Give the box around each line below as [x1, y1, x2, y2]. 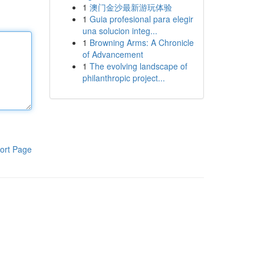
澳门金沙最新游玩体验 [89, 1, 172, 13]
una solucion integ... [82, 25, 157, 37]
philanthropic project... [82, 72, 165, 84]
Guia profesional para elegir [89, 13, 193, 25]
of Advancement [82, 48, 143, 60]
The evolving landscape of [89, 60, 187, 72]
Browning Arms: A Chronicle [89, 37, 194, 48]
